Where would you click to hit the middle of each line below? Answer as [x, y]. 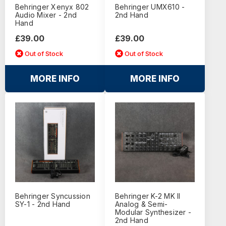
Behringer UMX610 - [150, 7]
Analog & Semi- [141, 204]
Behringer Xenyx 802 [52, 7]
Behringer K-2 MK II [148, 196]
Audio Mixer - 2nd [46, 15]
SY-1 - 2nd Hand [43, 204]
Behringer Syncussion [52, 196]
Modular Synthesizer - [153, 212]
